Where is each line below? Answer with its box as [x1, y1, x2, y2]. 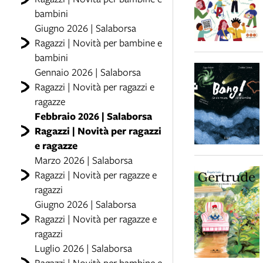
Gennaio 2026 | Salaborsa [34, 65, 141, 79]
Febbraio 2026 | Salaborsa [34, 109, 152, 123]
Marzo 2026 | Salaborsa [34, 153, 133, 167]
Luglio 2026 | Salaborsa [34, 241, 132, 255]
